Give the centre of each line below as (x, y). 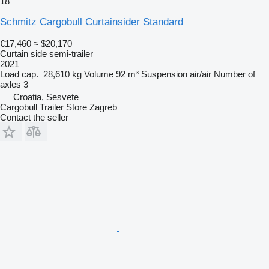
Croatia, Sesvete (46, 97)
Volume (99, 74)
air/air (201, 74)
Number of (234, 74)
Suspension (164, 74)
